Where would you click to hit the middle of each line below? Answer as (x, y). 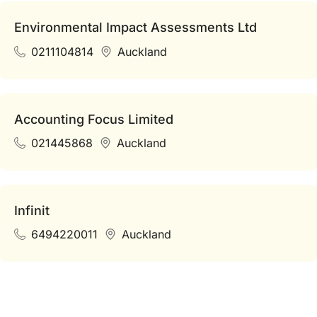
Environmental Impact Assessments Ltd (136, 28)
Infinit (32, 210)
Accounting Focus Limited (94, 119)
